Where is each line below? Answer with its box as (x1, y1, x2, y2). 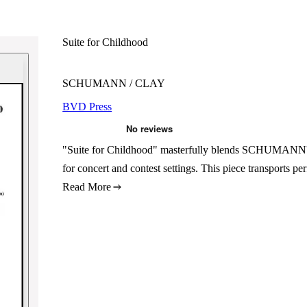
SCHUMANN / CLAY (62, 77, 166, 89)
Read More (62, 181, 112, 193)
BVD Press (62, 101, 112, 112)
